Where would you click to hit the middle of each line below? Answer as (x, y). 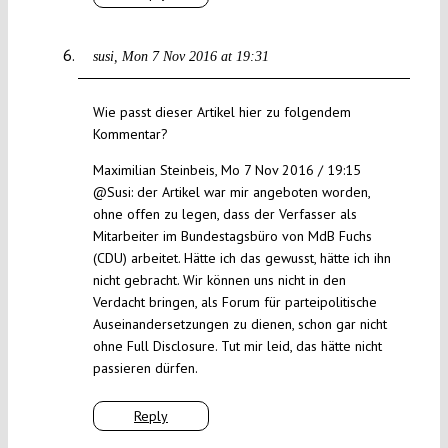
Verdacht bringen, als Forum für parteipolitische (234, 302)
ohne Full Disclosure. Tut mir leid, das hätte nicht (237, 346)
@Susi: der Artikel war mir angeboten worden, (231, 192)
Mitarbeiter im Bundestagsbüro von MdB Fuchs (232, 236)
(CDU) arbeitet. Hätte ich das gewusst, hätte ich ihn (241, 258)
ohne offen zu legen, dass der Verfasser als (224, 214)
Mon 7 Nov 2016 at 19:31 (195, 57)
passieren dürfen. (145, 368)
